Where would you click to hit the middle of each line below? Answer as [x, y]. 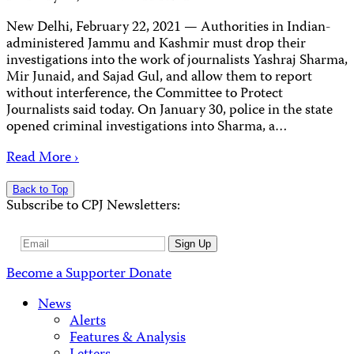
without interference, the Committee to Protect [145, 94]
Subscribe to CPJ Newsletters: [93, 206]
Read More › [43, 158]
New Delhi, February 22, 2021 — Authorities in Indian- [169, 28]
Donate [150, 275]
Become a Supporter [68, 275]
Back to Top [40, 189]
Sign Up [192, 243]
